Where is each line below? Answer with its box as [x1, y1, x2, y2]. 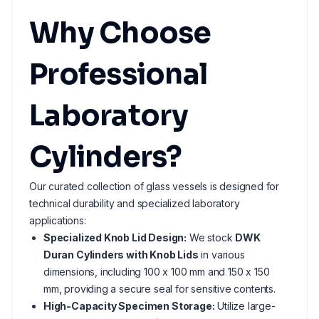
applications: [29, 214, 86, 226]
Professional [29, 56, 208, 93]
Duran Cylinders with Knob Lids [43, 249, 199, 261]
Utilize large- [214, 300, 276, 312]
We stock [186, 231, 236, 244]
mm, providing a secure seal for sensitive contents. [43, 283, 276, 295]
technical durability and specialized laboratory [29, 197, 240, 209]
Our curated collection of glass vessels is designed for [29, 180, 280, 192]
